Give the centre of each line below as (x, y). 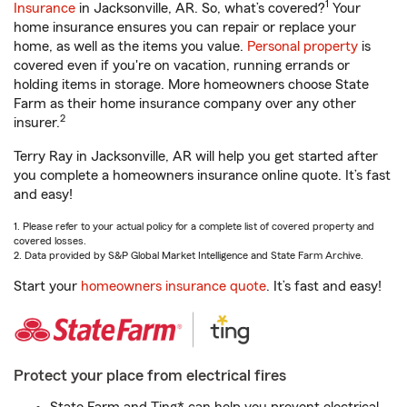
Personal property (303, 46)
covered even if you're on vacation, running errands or (182, 65)
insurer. (37, 123)
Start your (47, 286)
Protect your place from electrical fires (150, 375)
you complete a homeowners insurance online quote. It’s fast (202, 175)
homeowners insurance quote (174, 286)
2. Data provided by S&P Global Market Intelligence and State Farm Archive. (189, 255)
